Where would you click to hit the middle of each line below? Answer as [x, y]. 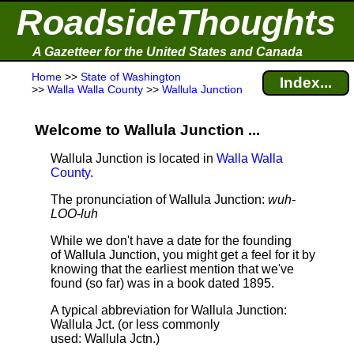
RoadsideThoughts [176, 23]
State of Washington [131, 77]
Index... [306, 83]
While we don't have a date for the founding [171, 241]
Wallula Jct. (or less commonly [135, 324]
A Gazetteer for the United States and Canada [168, 52]
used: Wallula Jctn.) [105, 339]
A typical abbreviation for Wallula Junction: [169, 310]
